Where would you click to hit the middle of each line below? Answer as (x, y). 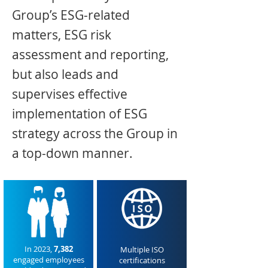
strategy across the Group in (95, 133)
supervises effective (70, 94)
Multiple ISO (142, 249)
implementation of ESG (80, 114)
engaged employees (48, 260)
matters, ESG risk (62, 35)
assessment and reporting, (90, 54)
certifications (142, 260)
